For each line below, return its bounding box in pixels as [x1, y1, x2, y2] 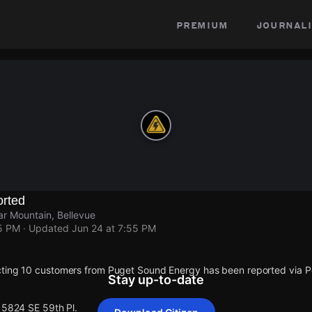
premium [175, 17, 228, 31]
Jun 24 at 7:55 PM [72, 222, 156, 234]
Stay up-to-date [108, 272, 204, 287]
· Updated [23, 222, 69, 234]
